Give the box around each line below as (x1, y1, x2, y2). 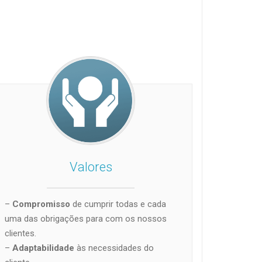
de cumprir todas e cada (70, 198, 166, 209)
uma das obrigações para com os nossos (4, 213, 167, 224)
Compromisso (9, 198, 70, 209)
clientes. (4, 227, 36, 239)
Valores (69, 159, 112, 174)
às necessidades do (74, 242, 154, 253)
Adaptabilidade (9, 242, 74, 253)
